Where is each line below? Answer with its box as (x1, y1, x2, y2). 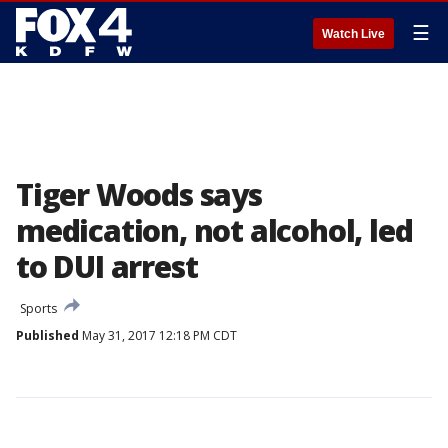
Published (16, 327, 79, 344)
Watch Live (322, 27, 385, 41)
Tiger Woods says (16, 174, 262, 215)
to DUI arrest (16, 246, 198, 287)
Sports (20, 300, 57, 317)
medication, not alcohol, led (16, 210, 413, 251)
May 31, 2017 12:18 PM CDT (79, 327, 237, 344)
